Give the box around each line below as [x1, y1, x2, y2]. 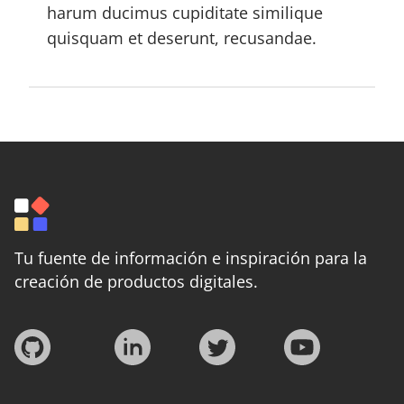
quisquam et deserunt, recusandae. [47, 26, 317, 49]
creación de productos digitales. [14, 270, 258, 292]
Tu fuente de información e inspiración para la [14, 246, 367, 269]
